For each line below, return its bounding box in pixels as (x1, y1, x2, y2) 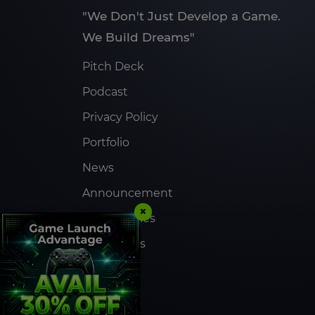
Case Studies (82, 212, 155, 226)
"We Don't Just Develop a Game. (82, 9, 281, 24)
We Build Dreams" (82, 30, 195, 45)
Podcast (82, 85, 128, 99)
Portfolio (82, 136, 129, 150)
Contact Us (82, 237, 146, 251)
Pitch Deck (82, 60, 144, 74)
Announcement (82, 186, 173, 200)
